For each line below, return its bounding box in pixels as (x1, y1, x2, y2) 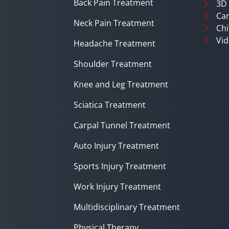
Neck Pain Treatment (74, 17, 154, 29)
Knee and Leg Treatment (74, 78, 168, 90)
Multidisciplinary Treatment (74, 201, 180, 213)
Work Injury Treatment (74, 180, 161, 192)
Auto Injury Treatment (74, 140, 159, 151)
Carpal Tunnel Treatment (74, 119, 170, 131)
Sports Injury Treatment (74, 160, 166, 172)
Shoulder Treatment (74, 58, 152, 70)
